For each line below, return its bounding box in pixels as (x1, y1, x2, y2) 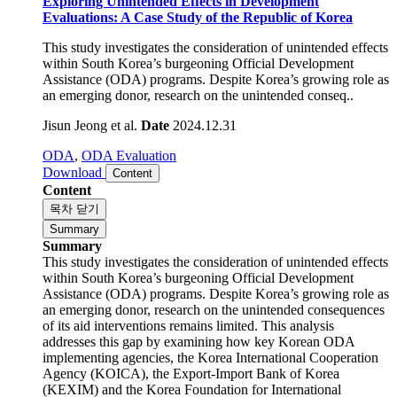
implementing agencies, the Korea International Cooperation (43, 374, 378, 389)
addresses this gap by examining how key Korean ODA (43, 358, 354, 373)
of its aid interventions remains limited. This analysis (43, 342, 334, 357)
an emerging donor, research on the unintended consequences (43, 326, 385, 341)
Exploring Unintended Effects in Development (43, 18, 319, 33)
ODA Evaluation (82, 172, 176, 187)
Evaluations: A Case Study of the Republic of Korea (43, 34, 353, 49)
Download (43, 189, 105, 204)
